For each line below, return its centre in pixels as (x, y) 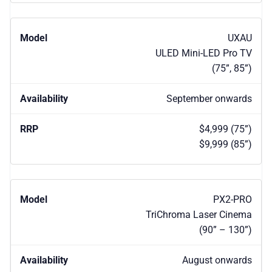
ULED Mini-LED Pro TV (204, 53)
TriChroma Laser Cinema (199, 215)
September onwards (209, 99)
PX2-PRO (233, 200)
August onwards (217, 260)
